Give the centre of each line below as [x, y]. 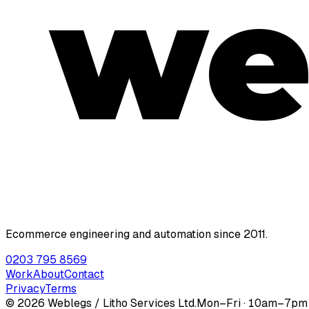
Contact [84, 274]
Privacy [25, 288]
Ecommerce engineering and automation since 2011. [137, 234]
